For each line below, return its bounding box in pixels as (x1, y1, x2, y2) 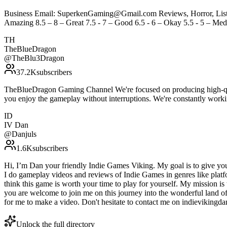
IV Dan (4, 121, 28, 130)
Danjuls (12, 130, 36, 139)
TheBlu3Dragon (12, 54, 64, 63)
